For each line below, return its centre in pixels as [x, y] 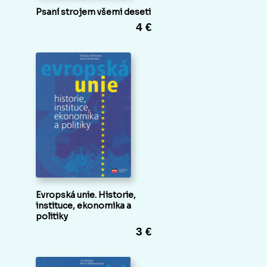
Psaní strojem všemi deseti [93, 12]
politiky [52, 217]
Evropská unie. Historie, [86, 195]
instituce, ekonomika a [83, 206]
